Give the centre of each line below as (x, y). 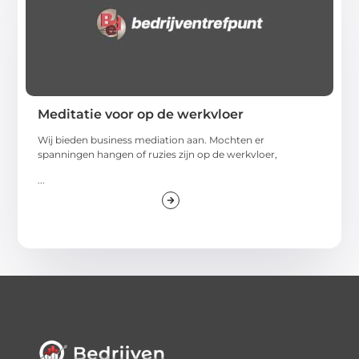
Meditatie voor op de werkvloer (141, 114)
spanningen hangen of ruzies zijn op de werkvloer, (158, 154)
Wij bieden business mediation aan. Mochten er (151, 139)
